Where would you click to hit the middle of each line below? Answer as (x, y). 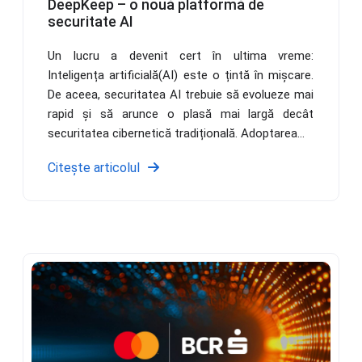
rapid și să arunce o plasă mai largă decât (181, 114)
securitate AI (91, 22)
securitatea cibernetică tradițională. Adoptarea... (177, 134)
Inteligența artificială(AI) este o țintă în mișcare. (181, 76)
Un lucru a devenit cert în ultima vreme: (181, 56)
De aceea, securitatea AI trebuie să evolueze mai (181, 95)
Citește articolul (94, 168)
